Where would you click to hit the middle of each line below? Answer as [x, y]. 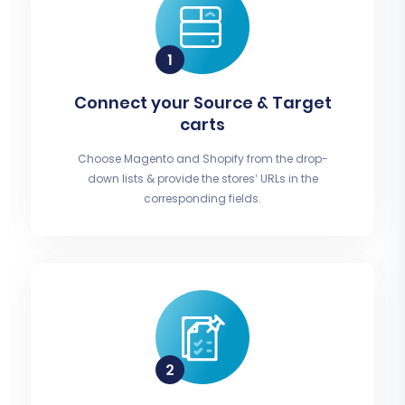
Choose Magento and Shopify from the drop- [202, 159]
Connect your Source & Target [202, 103]
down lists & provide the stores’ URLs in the [202, 179]
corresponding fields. [202, 199]
